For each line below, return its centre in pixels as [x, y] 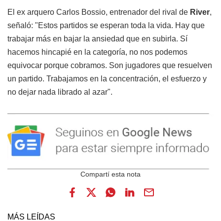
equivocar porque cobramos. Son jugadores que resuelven [110, 66]
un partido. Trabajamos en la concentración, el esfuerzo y [107, 79]
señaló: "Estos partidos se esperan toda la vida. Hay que [106, 26]
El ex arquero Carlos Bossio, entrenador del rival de [99, 12]
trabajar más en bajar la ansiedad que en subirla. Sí [97, 39]
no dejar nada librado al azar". [60, 92]
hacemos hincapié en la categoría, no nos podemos [97, 52]
